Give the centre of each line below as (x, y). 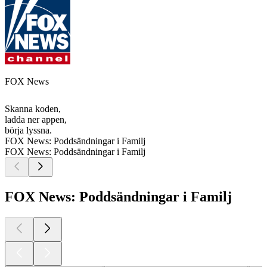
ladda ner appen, (36, 120)
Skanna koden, (33, 109)
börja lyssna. (28, 131)
